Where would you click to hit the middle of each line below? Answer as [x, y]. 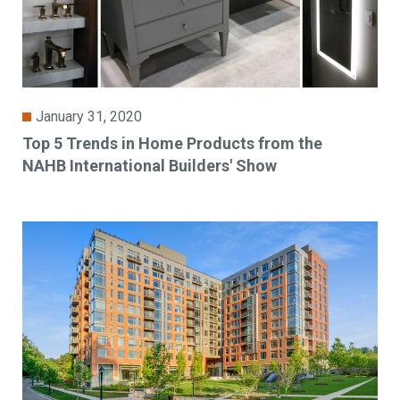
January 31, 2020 [89, 116]
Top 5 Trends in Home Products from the [173, 143]
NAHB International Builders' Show [150, 165]
